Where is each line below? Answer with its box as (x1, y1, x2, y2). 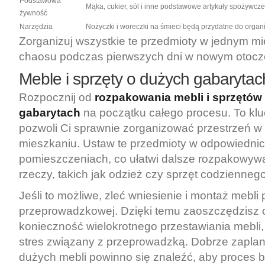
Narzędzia (20, 22, 53, 31)
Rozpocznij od (19, 91, 92, 104)
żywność (20, 9, 47, 17)
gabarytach (19, 106, 80, 119)
